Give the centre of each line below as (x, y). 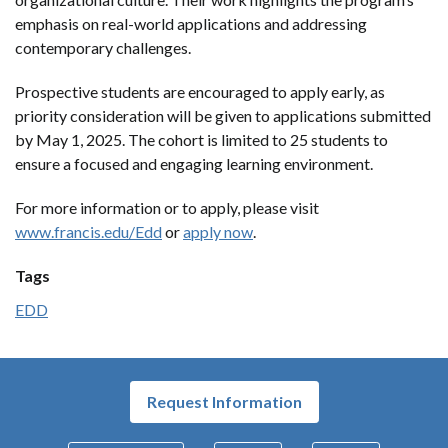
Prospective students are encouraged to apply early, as (200, 91)
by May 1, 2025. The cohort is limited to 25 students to (201, 139)
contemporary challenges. (107, 47)
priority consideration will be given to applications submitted (223, 115)
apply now (218, 231)
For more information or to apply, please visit (168, 207)
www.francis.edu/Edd (88, 231)
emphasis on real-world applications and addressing (191, 23)
